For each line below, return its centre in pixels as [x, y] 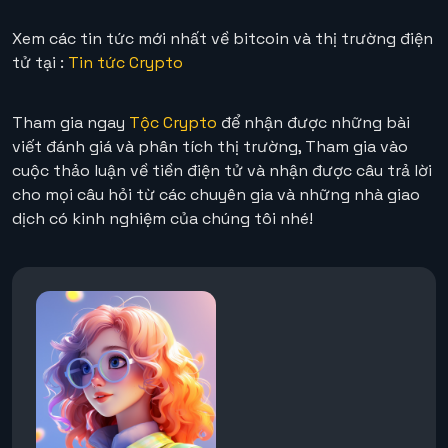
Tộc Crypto [173, 123]
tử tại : [40, 63]
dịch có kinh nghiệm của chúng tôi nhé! [162, 219]
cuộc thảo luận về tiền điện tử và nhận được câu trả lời [222, 171]
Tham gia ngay [70, 123]
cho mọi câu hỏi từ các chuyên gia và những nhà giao [216, 195]
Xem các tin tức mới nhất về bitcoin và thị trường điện [222, 39]
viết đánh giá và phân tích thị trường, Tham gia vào [210, 147]
